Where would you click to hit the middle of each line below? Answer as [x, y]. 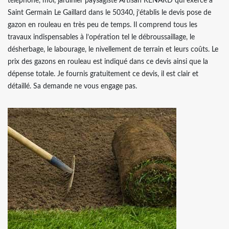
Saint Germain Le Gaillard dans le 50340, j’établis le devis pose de [109, 13]
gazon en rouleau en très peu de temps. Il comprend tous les [102, 25]
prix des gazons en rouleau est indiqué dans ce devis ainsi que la [108, 62]
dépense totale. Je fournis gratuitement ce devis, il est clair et [103, 74]
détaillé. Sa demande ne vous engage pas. [72, 86]
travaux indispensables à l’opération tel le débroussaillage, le [101, 37]
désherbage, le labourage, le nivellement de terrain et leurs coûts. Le [113, 50]
